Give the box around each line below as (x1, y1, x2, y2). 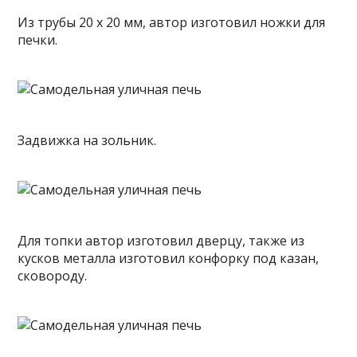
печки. (18, 31, 58, 49)
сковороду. (18, 267, 88, 284)
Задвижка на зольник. (18, 131, 157, 149)
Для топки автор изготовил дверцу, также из (18, 232, 305, 249)
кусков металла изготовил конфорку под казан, (18, 249, 320, 267)
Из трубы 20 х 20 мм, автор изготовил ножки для (18, 14, 326, 31)
